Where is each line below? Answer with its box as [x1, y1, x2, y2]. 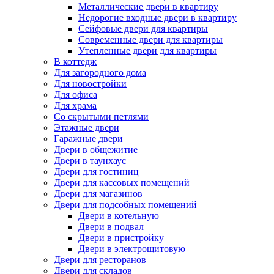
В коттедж [54, 56, 97, 67]
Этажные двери [54, 122, 119, 133]
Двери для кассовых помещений [54, 177, 190, 188]
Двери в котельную [78, 210, 159, 221]
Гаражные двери [54, 133, 123, 144]
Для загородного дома [54, 67, 146, 78]
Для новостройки [54, 78, 127, 89]
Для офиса [54, 89, 97, 100]
